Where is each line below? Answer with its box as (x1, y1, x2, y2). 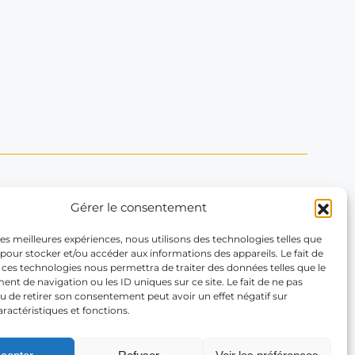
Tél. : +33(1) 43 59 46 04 (34, 301, 241, 323)
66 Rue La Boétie (34, 243, 142, 258)
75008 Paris (34, 262, 108, 277)
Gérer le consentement (70, 200, 207, 215)
